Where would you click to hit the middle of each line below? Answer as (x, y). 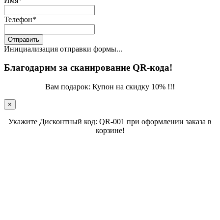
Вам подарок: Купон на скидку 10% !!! (110, 87)
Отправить (24, 39)
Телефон (18, 19)
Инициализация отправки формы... (63, 49)
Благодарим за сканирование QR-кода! (88, 68)
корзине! (110, 131)
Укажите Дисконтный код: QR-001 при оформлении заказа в (110, 122)
